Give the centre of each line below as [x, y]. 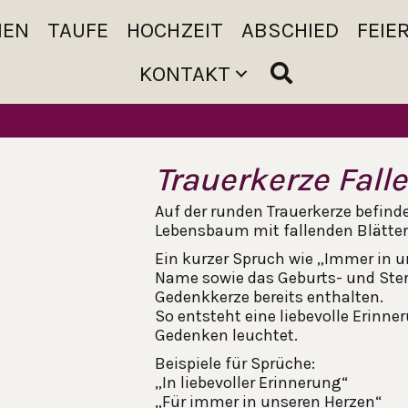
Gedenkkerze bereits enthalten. [269, 296]
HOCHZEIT [174, 30]
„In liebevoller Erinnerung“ [251, 382]
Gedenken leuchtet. [226, 335]
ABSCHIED [290, 30]
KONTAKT [185, 73]
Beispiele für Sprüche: [235, 363]
